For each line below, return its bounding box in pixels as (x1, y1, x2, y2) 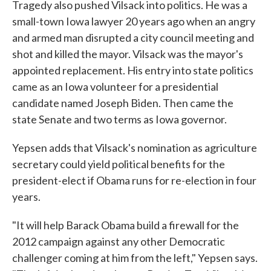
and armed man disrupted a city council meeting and (12, 31, 254, 44)
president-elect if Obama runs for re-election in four (12, 174, 256, 187)
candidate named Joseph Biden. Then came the (12, 96, 233, 109)
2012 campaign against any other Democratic (12, 235, 225, 248)
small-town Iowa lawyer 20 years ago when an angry (12, 15, 255, 28)
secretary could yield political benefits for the (12, 157, 225, 171)
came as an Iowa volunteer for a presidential (12, 80, 218, 93)
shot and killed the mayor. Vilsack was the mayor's (12, 47, 243, 60)
